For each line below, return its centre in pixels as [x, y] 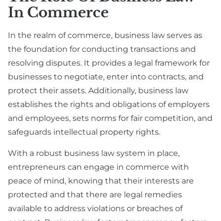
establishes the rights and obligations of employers [109, 105]
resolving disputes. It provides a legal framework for [109, 63]
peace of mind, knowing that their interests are [101, 181]
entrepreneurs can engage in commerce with [98, 167]
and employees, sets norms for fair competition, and [110, 118]
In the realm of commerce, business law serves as [105, 36]
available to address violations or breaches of [95, 209]
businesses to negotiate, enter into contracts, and [106, 77]
